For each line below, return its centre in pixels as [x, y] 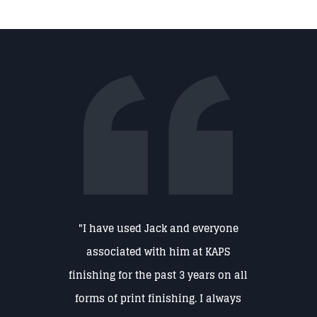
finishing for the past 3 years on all [158, 275]
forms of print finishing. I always [158, 299]
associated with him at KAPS [158, 252]
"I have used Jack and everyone [158, 229]
